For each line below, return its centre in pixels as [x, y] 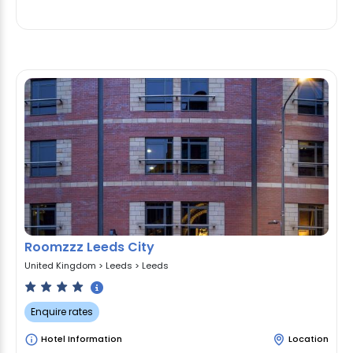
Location [308, 339]
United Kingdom [60, 266]
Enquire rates [62, 311]
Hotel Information [80, 339]
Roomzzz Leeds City [89, 247]
